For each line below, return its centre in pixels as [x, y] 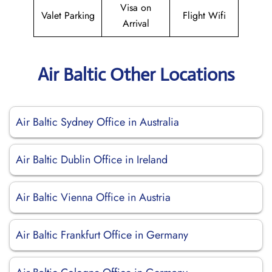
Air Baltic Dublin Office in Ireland [92, 160]
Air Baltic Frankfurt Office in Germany [102, 235]
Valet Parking [68, 15]
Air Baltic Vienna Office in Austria [93, 197]
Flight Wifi [204, 15]
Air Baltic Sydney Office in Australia [97, 122]
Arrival [136, 23]
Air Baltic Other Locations [136, 74]
